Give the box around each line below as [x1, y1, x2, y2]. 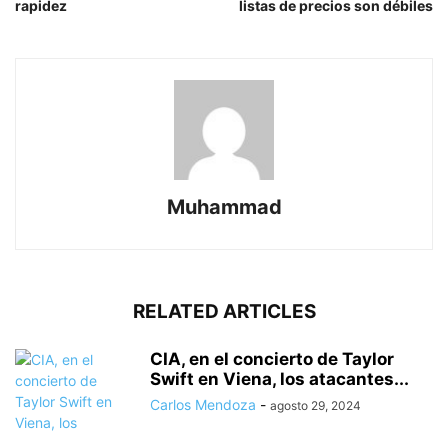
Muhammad [166, 195, 282, 220]
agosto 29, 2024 [270, 398, 361, 414]
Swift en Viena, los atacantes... [150, 369, 409, 390]
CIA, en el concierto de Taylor [150, 349, 394, 370]
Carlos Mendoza [150, 396, 256, 414]
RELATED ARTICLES [132, 300, 316, 324]
